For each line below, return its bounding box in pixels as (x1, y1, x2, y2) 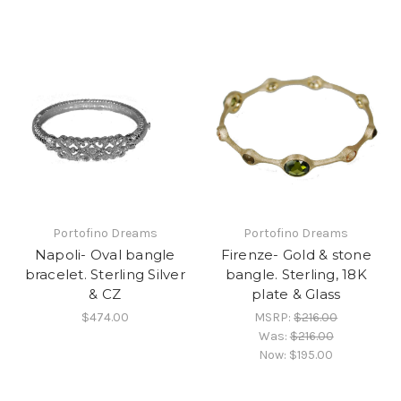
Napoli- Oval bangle (34, 245, 175, 263)
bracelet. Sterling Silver (24, 265, 185, 283)
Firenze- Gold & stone (220, 245, 371, 263)
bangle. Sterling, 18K (225, 265, 367, 283)
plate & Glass (252, 285, 341, 303)
